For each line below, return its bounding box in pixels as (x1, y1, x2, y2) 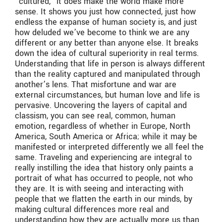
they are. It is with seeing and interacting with (15, 182, 183, 194)
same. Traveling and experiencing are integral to (15, 151, 192, 163)
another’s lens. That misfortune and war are (15, 78, 176, 90)
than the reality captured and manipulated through (15, 68, 200, 80)
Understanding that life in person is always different (15, 57, 205, 69)
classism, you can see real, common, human (15, 110, 175, 121)
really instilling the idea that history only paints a (15, 162, 193, 173)
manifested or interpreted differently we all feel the (15, 141, 204, 153)
